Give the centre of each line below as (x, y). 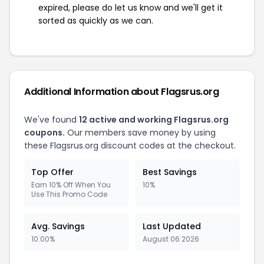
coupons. (44, 133)
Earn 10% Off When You (71, 185)
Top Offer (52, 172)
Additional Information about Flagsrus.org (122, 92)
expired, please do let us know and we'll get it (131, 8)
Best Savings (170, 172)
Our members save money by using (140, 133)
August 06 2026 (171, 239)
